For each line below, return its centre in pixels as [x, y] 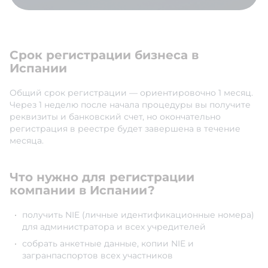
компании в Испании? [82, 191]
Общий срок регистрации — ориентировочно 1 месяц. [131, 93]
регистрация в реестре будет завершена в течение [125, 129]
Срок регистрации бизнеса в [104, 55]
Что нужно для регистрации [102, 177]
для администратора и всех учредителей [114, 227]
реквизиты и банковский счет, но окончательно [115, 117]
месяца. [27, 141]
